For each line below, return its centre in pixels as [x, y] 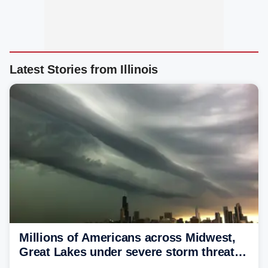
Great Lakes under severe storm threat [127, 252]
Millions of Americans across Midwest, [127, 237]
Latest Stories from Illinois [84, 69]
